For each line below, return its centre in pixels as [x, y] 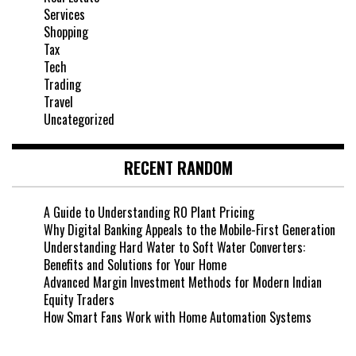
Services [64, 15]
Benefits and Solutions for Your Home [135, 265]
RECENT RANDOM [178, 168]
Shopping [66, 32]
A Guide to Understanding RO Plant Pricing [149, 213]
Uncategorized [79, 120]
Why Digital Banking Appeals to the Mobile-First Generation [190, 230]
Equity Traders [79, 300]
